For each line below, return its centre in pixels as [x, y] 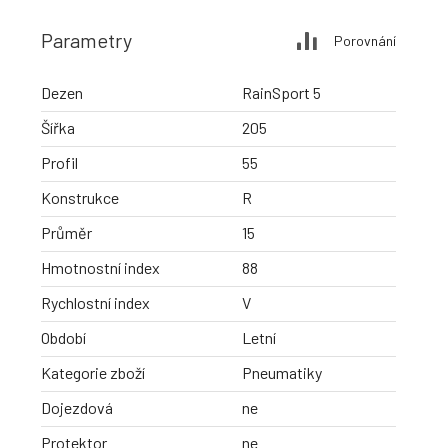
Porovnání [365, 40]
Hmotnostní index [100, 268]
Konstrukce [80, 198]
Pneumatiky [282, 373]
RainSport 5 [281, 93]
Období [63, 338]
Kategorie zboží [93, 373]
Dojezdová [77, 408]
